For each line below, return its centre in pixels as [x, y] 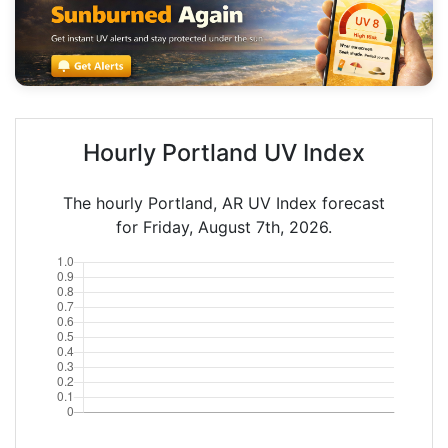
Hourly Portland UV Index [224, 152]
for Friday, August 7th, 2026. [224, 226]
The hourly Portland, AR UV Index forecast [224, 202]
